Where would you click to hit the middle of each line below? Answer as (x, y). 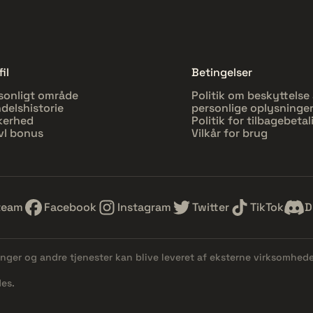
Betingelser (222, 72)
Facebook (70, 207)
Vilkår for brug (230, 133)
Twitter (211, 207)
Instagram (144, 207)
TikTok (267, 207)
